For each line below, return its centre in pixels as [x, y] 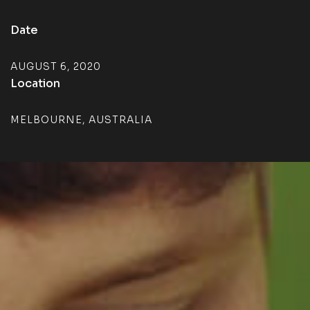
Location [35, 83]
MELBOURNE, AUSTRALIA [81, 120]
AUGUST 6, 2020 [56, 66]
